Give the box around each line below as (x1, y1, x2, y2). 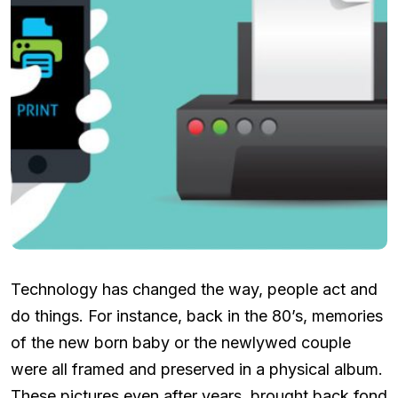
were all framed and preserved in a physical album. (11, 359, 383, 378)
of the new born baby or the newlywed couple (11, 332, 351, 352)
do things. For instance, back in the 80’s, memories (11, 306, 383, 325)
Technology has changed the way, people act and (11, 279, 378, 298)
